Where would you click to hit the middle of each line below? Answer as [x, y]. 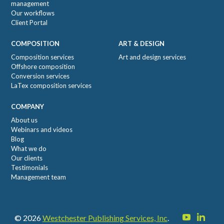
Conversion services [40, 76]
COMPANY [28, 106]
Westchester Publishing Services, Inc [105, 218]
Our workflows [33, 13]
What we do [29, 148]
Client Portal [29, 22]
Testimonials [30, 167]
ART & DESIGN [141, 43]
